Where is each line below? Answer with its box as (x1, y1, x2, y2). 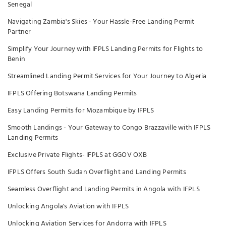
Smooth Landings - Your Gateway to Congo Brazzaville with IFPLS (8, 122, 211, 134)
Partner (8, 26, 31, 38)
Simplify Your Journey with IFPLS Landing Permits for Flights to (8, 43, 203, 55)
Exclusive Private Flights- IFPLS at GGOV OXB (8, 149, 147, 161)
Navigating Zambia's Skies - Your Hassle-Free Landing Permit (8, 16, 195, 28)
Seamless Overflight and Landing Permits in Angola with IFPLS (8, 184, 200, 195)
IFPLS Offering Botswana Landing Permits (8, 88, 137, 99)
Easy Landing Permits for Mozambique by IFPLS (8, 105, 154, 117)
